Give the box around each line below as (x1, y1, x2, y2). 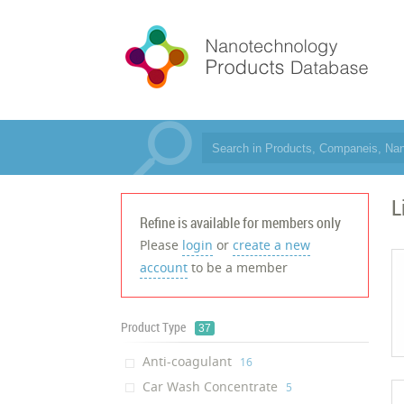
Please (140, 236, 183, 253)
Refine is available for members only (140, 213, 342, 233)
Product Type (121, 318, 187, 335)
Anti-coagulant (139, 353, 236, 371)
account (140, 259, 188, 276)
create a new (233, 236, 311, 253)
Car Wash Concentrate (139, 377, 282, 395)
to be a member (188, 259, 289, 276)
